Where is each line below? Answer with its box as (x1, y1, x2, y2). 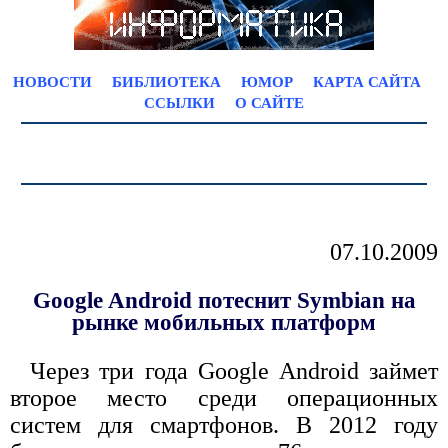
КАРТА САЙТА (312, 74, 421, 90)
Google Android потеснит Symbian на (32, 288, 416, 314)
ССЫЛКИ (144, 95, 215, 111)
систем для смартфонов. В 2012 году (10, 412, 438, 439)
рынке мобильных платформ (72, 310, 376, 336)
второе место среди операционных (10, 385, 438, 412)
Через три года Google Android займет (30, 358, 438, 385)
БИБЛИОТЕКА (111, 74, 221, 90)
